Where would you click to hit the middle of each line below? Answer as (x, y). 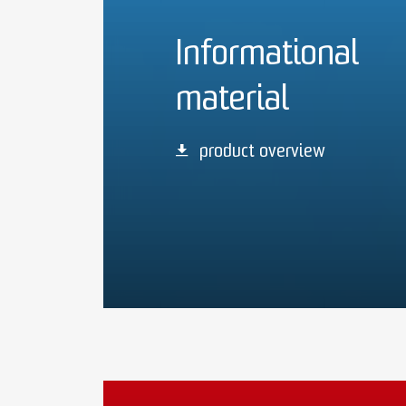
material (232, 101)
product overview (263, 152)
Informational (267, 56)
